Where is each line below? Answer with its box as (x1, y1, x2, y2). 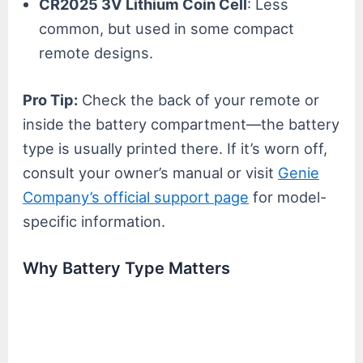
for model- (249, 187, 327, 206)
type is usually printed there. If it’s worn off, (23, 139, 328, 157)
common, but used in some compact (39, 19, 295, 38)
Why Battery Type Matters (23, 258, 231, 278)
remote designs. (39, 44, 154, 62)
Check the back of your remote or (78, 90, 320, 109)
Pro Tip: (23, 90, 79, 109)
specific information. (23, 211, 166, 230)
